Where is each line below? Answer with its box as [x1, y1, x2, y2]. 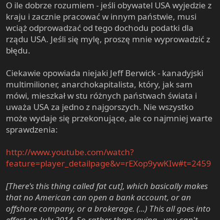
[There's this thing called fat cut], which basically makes [6, 180, 208, 192]
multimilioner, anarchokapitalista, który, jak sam [6, 78, 192, 90]
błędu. [6, 44, 30, 56]
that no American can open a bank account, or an [6, 191, 191, 203]
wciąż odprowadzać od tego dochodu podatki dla [6, 22, 193, 33]
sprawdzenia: [6, 123, 58, 135]
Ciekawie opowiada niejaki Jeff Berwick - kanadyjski [6, 67, 203, 79]
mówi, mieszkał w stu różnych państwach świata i [6, 89, 197, 101]
